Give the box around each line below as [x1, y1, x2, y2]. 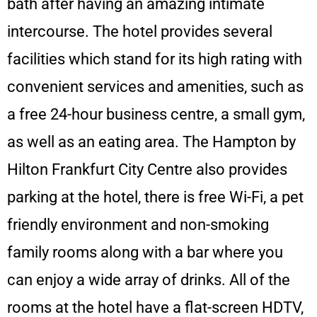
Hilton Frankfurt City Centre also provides [7, 160, 287, 178]
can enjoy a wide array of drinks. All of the [7, 270, 290, 289]
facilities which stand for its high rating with [7, 50, 302, 68]
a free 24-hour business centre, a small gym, [7, 105, 305, 123]
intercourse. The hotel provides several [7, 22, 272, 40]
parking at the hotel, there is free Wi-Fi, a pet [7, 188, 304, 206]
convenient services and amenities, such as [7, 77, 304, 96]
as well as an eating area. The [7, 132, 209, 151]
